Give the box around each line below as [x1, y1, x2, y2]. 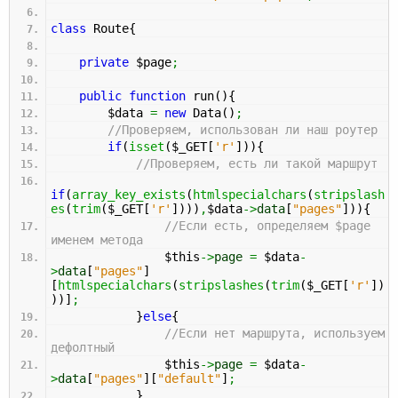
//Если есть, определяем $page [164, 218, 370, 233]
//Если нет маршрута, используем [164, 325, 385, 340]
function [129, 88, 186, 103]
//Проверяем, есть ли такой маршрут [136, 155, 378, 171]
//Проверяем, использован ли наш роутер [107, 122, 378, 137]
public [79, 88, 122, 103]
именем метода [51, 232, 143, 247]
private [79, 54, 129, 69]
